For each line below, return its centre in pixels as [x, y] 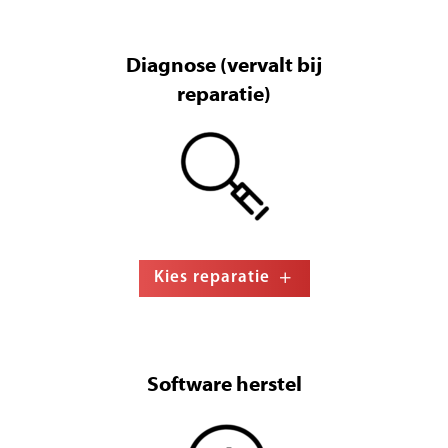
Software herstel [224, 386]
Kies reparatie [211, 278]
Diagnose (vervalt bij [224, 67]
